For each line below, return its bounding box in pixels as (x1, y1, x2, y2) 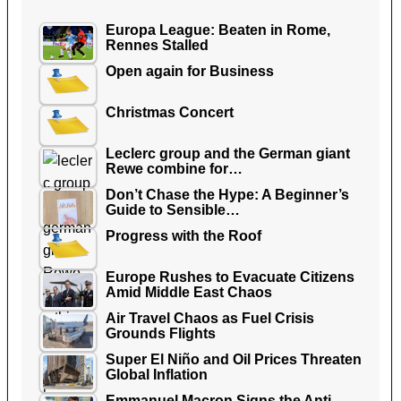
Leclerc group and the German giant (105, 145, 350, 161)
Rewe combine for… (105, 160, 243, 176)
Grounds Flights (105, 325, 216, 341)
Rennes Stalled (105, 37, 209, 53)
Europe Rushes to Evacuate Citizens (105, 269, 354, 285)
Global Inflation (105, 366, 208, 382)
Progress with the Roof (105, 227, 261, 243)
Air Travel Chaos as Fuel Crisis (105, 310, 314, 326)
